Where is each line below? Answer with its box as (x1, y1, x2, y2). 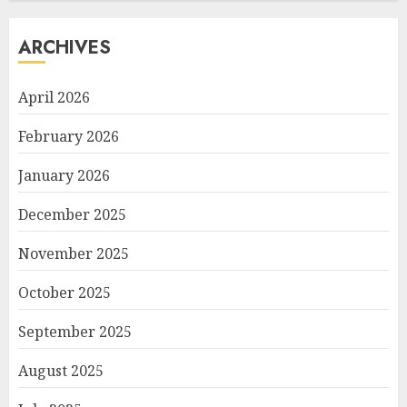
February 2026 (18, 125, 119, 146)
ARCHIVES (18, 34, 111, 61)
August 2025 (18, 360, 104, 381)
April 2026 (18, 86, 90, 107)
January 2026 (18, 164, 110, 185)
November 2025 (18, 243, 129, 263)
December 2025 (18, 203, 126, 224)
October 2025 (18, 282, 111, 303)
